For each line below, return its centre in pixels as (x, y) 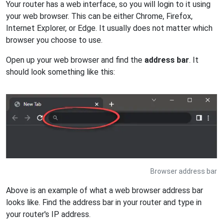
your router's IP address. (48, 214)
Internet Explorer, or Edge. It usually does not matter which (109, 28)
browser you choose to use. (54, 40)
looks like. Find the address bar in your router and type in (104, 202)
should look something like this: (60, 72)
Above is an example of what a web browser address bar (105, 190)
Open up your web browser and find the (75, 60)
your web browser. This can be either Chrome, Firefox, (99, 16)
